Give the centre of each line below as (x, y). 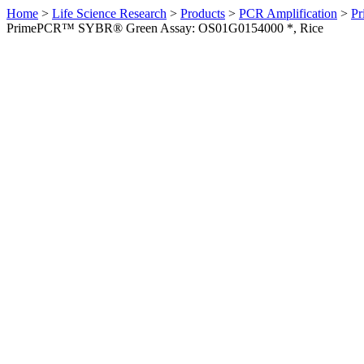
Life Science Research (109, 13)
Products (203, 13)
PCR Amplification (288, 13)
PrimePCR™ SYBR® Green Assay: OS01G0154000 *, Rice (165, 28)
